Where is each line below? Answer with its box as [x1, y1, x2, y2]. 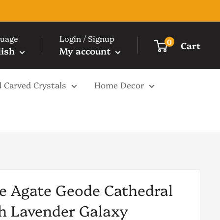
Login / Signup [59, 33, 114, 44]
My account [59, 45, 113, 57]
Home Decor [94, 79, 144, 90]
